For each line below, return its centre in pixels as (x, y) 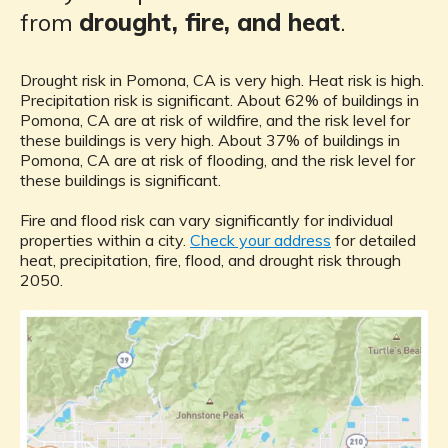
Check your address (260, 240)
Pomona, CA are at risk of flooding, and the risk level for (217, 160)
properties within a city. (105, 240)
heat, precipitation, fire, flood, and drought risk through (210, 260)
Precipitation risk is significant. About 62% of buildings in (219, 100)
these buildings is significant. (120, 180)
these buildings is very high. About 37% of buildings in (210, 140)
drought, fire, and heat (209, 22)
